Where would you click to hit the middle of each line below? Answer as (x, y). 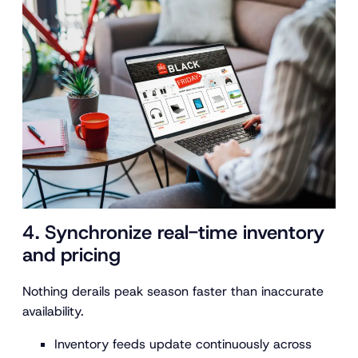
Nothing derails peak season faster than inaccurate (173, 292)
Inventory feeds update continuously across (183, 344)
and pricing (72, 255)
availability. (53, 312)
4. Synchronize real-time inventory (173, 232)
